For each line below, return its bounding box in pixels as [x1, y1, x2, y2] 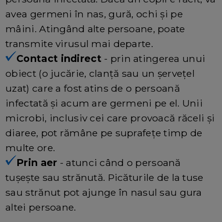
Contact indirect [16, 52, 102, 64]
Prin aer [16, 156, 57, 168]
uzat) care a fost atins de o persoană [5, 82, 180, 94]
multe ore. [5, 141, 55, 154]
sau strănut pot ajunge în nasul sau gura [5, 186, 202, 198]
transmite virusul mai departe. [5, 37, 153, 50]
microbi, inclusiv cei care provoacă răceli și [5, 111, 215, 124]
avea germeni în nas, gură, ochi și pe [5, 7, 183, 20]
